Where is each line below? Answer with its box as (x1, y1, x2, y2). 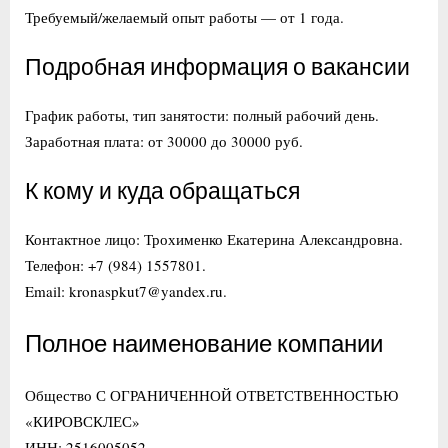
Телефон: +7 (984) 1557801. (25, 254, 206, 275)
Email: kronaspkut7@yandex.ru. (25, 280, 227, 301)
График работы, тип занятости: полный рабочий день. (25, 104, 379, 125)
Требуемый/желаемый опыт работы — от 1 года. (25, 6, 344, 27)
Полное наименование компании (25, 330, 383, 359)
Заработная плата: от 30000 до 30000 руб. (25, 130, 303, 151)
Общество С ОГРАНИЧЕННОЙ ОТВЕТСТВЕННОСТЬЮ (25, 384, 398, 405)
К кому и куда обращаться (25, 179, 300, 206)
